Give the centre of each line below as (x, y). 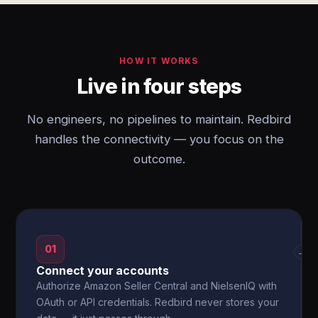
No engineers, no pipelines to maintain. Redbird (159, 119)
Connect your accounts (103, 270)
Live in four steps (159, 86)
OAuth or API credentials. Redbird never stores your (158, 302)
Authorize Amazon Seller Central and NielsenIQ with (157, 286)
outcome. (159, 159)
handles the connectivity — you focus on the (159, 139)
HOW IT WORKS (159, 61)
